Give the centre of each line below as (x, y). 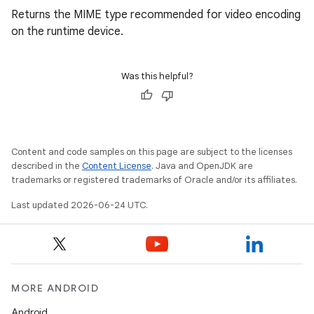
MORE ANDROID (55, 288)
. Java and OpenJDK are (202, 166)
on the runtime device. (67, 32)
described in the (47, 166)
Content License (117, 166)
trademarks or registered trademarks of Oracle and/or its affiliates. (154, 180)
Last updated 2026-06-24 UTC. (80, 205)
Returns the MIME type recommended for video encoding (156, 15)
